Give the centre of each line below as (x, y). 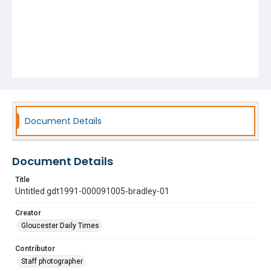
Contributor (35, 249)
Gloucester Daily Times (60, 226)
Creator (28, 213)
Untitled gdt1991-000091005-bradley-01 (92, 191)
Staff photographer (52, 261)
